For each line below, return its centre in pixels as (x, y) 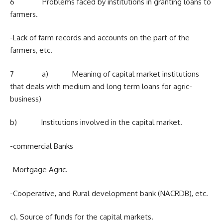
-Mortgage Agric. (39, 169)
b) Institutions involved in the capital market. (96, 122)
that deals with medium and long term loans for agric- (101, 86)
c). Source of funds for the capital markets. (82, 217)
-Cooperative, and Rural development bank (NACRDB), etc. (109, 193)
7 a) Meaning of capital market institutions (105, 74)
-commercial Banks (42, 146)
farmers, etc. (31, 50)
